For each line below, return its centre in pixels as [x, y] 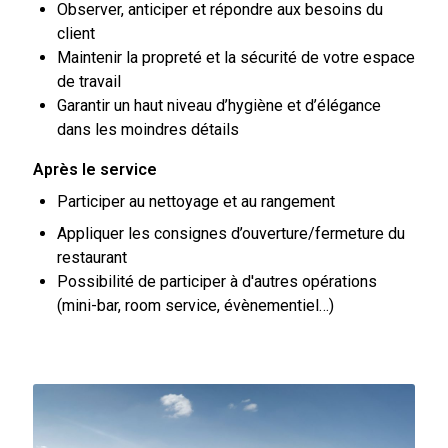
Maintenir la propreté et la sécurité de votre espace [235, 57]
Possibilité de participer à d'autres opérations [216, 281]
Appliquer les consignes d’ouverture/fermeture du [230, 233]
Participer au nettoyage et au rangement [195, 201]
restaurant [91, 257]
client [75, 33]
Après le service [94, 169]
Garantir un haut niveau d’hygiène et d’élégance [218, 105]
